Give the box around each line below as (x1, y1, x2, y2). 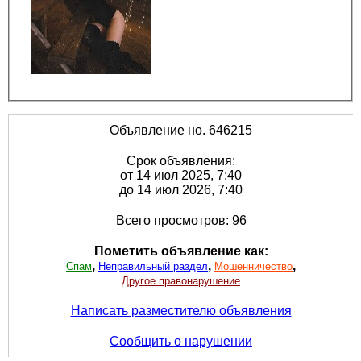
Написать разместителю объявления (70, 303, 292, 317)
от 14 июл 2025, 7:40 (120, 168, 242, 182)
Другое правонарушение (122, 274, 240, 287)
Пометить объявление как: (93, 243, 268, 258)
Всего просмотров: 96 (115, 213, 247, 227)
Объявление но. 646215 (110, 122, 252, 137)
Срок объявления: (127, 153, 235, 168)
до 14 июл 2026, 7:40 (119, 182, 243, 197)
